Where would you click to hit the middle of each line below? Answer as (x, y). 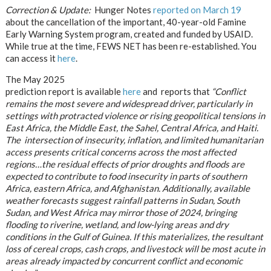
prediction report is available (64, 91)
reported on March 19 (197, 10)
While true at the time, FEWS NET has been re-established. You (131, 46)
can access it (31, 58)
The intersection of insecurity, (66, 140)
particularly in (224, 103)
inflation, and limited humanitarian (195, 140)
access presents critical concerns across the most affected (120, 152)
